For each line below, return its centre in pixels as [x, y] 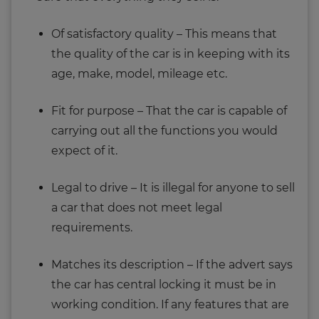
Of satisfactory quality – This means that [164, 33]
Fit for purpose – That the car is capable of [169, 110]
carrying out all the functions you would [164, 130]
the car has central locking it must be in [164, 284]
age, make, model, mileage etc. [139, 73]
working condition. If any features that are [170, 304]
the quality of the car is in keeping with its [171, 53]
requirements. [92, 227]
